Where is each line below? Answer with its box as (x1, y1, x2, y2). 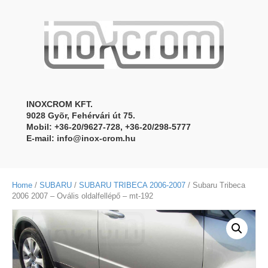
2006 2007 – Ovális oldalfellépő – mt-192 (12, 191, 153, 200)
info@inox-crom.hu (57, 133, 136, 143)
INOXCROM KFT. (26, 99, 93, 109)
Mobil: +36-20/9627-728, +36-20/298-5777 (26, 122, 191, 132)
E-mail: (26, 133, 57, 143)
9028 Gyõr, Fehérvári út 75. (26, 111, 135, 120)
